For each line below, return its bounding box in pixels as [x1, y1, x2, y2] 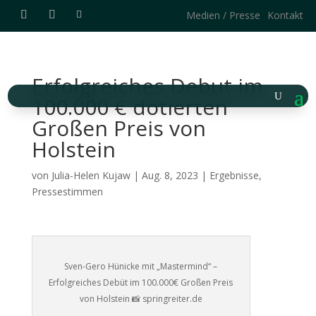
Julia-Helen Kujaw [51, 169, 130, 183]
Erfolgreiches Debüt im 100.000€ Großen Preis [49, 276, 233, 289]
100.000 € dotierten [31, 92, 228, 122]
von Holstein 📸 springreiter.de [79, 293, 202, 305]
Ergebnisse [209, 169, 259, 183]
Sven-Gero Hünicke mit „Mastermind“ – [64, 260, 218, 273]
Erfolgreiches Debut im [31, 71, 263, 101]
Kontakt [267, 8, 304, 22]
